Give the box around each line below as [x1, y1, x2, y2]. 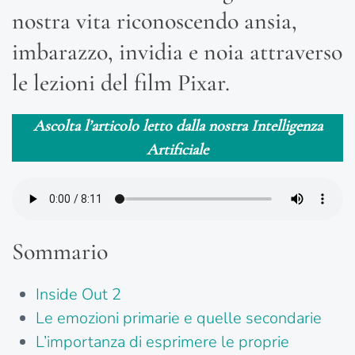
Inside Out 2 [36, 284, 121, 306]
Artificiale [147, 140, 208, 160]
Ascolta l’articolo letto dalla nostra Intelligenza [32, 116, 323, 136]
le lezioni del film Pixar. [12, 68, 230, 98]
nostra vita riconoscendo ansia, [12, 6, 297, 36]
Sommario [12, 237, 108, 267]
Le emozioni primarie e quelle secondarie [36, 307, 322, 330]
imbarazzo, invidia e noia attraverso [12, 37, 342, 67]
